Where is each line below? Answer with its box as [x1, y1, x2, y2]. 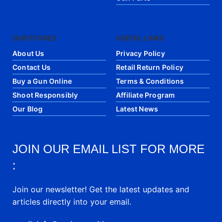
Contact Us [12, 62, 51, 71]
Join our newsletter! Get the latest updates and [12, 184, 190, 194]
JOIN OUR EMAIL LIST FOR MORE [12, 142, 205, 156]
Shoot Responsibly [12, 90, 78, 99]
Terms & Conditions [116, 76, 184, 85]
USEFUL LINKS [116, 33, 164, 42]
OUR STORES [12, 33, 57, 42]
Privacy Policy [116, 49, 165, 57]
